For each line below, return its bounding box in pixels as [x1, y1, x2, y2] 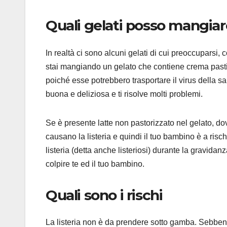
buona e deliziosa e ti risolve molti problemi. [46, 89, 203, 98]
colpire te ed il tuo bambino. [46, 159, 144, 168]
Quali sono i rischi [46, 186, 163, 204]
